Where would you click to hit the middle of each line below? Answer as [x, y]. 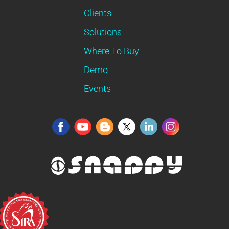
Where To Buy [111, 51]
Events [97, 88]
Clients [98, 13]
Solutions [103, 32]
